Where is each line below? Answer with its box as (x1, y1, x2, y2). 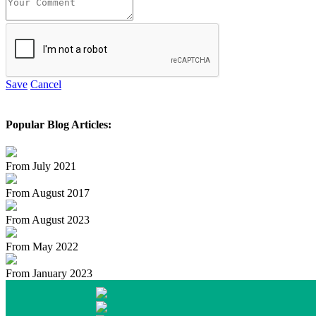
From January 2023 (6, 267, 92, 280)
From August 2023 (6, 214, 90, 226)
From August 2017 (6, 187, 90, 200)
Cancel (30, 78, 61, 90)
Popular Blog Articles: (6, 119, 111, 131)
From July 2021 (6, 160, 76, 173)
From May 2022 (6, 241, 78, 253)
